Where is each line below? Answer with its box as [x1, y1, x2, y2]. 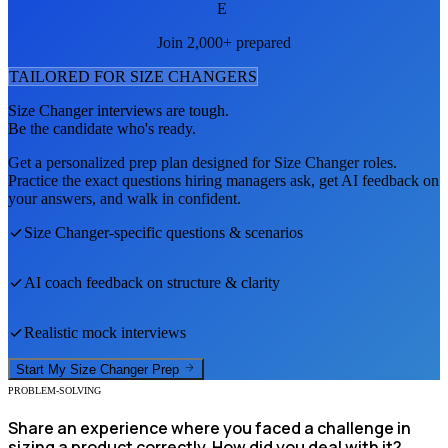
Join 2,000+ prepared [157, 33, 291, 51]
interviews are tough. [93, 101, 229, 119]
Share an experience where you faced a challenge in [8, 417, 411, 440]
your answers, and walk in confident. [8, 189, 241, 207]
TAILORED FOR [9, 67, 130, 85]
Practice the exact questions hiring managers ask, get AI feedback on [8, 171, 439, 189]
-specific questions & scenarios [109, 223, 303, 241]
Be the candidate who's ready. [8, 119, 196, 137]
